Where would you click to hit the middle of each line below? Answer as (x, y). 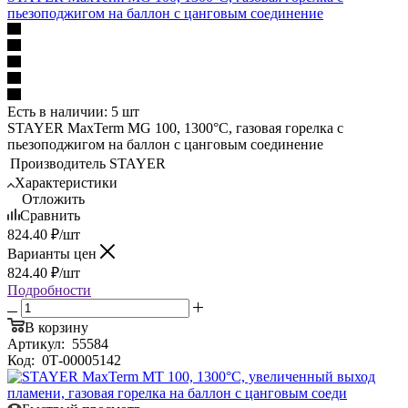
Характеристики (66, 182)
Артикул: (38, 343)
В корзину (56, 327)
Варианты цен (54, 253)
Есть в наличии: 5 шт (73, 111)
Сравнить (50, 215)
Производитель (58, 163)
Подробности (49, 290)
